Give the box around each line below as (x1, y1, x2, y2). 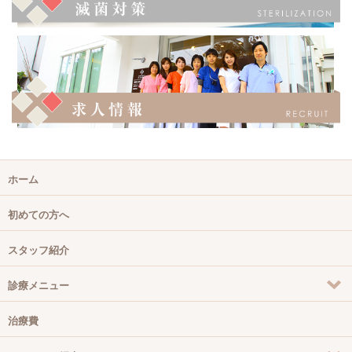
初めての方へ (8, 208, 69, 221)
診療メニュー (8, 279, 69, 291)
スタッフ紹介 (8, 244, 69, 256)
